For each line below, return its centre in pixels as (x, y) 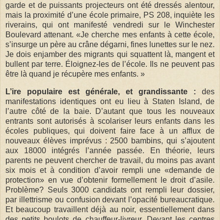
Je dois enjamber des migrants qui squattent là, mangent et (110, 55)
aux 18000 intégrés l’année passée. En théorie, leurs (110, 151)
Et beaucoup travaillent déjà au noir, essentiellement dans (110, 210)
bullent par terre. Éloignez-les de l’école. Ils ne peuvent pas (110, 64)
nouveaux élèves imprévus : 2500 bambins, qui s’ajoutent (110, 141)
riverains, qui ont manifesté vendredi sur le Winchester (110, 25)
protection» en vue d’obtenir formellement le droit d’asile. (110, 180)
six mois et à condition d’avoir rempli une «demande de (110, 170)
